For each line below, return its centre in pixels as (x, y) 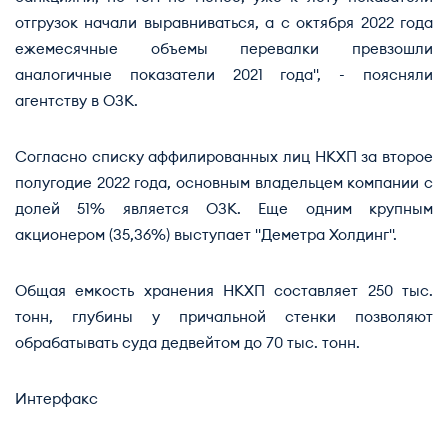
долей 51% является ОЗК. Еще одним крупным (224, 209)
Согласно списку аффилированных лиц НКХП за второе (224, 157)
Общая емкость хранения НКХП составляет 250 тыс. (224, 291)
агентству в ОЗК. (76, 101)
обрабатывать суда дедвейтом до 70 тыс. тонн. (187, 343)
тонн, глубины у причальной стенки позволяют (224, 317)
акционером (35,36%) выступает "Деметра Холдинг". (206, 235)
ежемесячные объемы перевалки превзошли (224, 49)
